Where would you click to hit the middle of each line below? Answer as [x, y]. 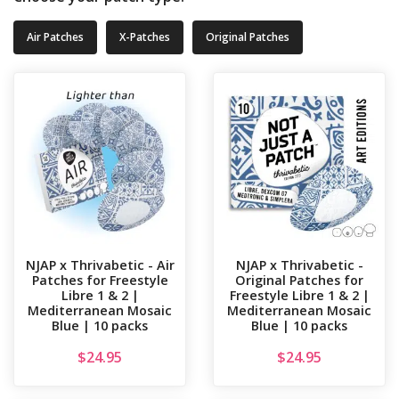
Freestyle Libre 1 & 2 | [299, 296]
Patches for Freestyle [100, 281]
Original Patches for [299, 281]
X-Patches [145, 37]
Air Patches [55, 37]
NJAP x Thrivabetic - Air [100, 265]
